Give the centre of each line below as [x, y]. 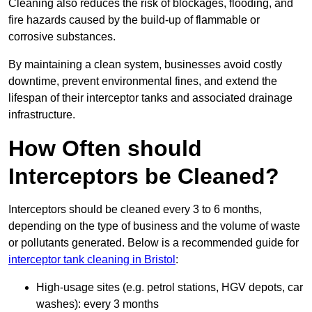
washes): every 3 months [97, 304]
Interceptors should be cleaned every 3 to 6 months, [135, 210]
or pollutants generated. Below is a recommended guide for [154, 243]
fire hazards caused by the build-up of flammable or [134, 20]
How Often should [105, 149]
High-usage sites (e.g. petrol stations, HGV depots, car [170, 288]
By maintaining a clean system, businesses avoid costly [145, 65]
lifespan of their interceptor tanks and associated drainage [150, 98]
